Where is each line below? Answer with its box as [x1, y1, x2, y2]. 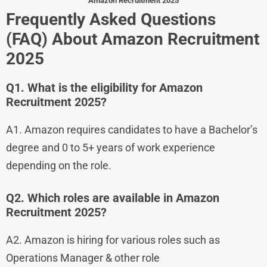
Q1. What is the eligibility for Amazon [6, 80, 203, 95]
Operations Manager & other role [6, 251, 160, 264]
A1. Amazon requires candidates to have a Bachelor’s [6, 123, 257, 136]
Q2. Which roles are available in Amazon [6, 190, 219, 205]
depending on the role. [6, 159, 111, 172]
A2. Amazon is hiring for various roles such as [6, 233, 220, 246]
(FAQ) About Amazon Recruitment [6, 29, 259, 49]
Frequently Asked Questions [6, 9, 216, 29]
